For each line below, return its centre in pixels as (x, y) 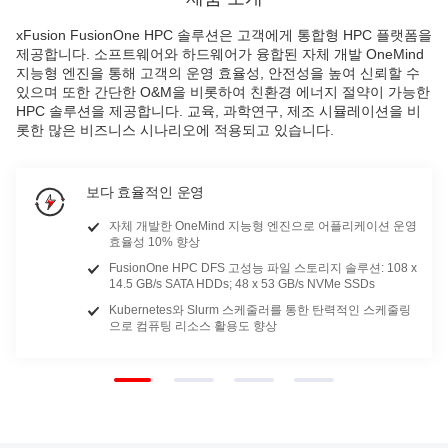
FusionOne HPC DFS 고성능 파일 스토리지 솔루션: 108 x (263, 268)
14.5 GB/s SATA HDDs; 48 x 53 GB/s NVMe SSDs (242, 284)
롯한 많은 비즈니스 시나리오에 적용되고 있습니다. (175, 130)
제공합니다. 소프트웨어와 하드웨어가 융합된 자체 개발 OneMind (220, 54)
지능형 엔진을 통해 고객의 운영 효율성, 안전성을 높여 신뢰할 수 (218, 73)
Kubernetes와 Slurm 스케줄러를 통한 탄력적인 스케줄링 (260, 310)
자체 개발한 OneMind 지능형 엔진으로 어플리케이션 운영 (263, 226)
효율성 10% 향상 (154, 242)
